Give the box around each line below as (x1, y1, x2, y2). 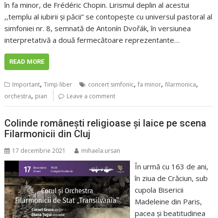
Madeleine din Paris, (134, 196, 202, 206)
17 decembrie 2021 (12, 146, 66, 155)
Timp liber (44, 80, 73, 89)
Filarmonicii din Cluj (4, 127, 91, 140)
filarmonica (165, 80, 197, 89)
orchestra (4, 92, 32, 101)
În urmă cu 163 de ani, (134, 161, 208, 171)
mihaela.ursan (81, 146, 121, 155)
